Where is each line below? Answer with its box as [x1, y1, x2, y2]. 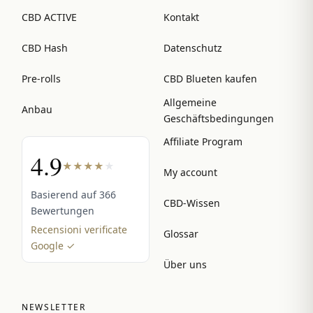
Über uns [163, 258, 207, 272]
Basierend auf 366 [31, 187, 116, 201]
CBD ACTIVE [22, 10, 77, 24]
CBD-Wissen [163, 196, 220, 210]
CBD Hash [22, 41, 68, 55]
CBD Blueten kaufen [163, 72, 257, 86]
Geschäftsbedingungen [163, 111, 274, 125]
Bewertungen [31, 203, 94, 217]
